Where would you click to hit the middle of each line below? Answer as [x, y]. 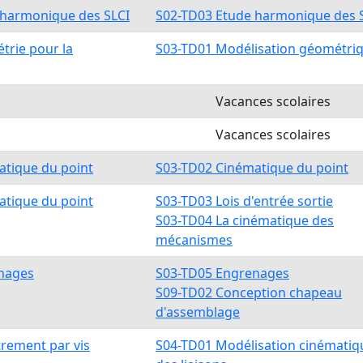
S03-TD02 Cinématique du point [252, 168]
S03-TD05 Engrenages [222, 273]
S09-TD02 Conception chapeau [249, 293]
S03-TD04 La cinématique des [245, 220]
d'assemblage [198, 312]
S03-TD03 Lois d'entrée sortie [244, 201]
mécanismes [194, 240]
